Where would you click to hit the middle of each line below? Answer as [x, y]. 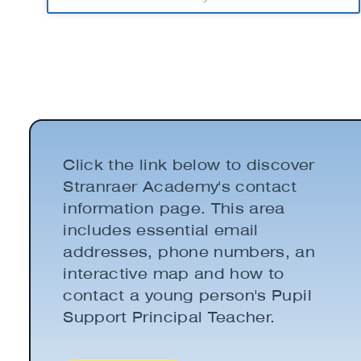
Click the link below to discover [189, 164]
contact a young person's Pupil [187, 295]
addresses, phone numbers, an [189, 251]
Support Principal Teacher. [169, 317]
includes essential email [161, 230]
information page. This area [174, 208]
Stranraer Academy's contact [180, 186]
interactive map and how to [174, 273]
